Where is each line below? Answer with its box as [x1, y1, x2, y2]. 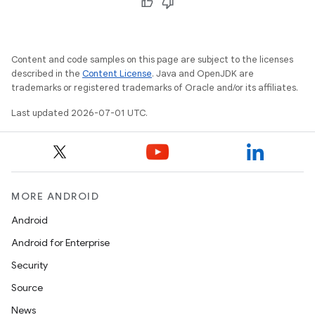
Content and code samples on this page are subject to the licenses [11, 53, 293, 65]
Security [11, 259, 48, 271]
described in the [11, 67, 82, 79]
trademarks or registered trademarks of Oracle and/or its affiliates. [11, 82, 298, 94]
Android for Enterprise [11, 236, 110, 249]
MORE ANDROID [11, 190, 99, 202]
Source [11, 281, 43, 294]
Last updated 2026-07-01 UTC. [11, 107, 148, 119]
